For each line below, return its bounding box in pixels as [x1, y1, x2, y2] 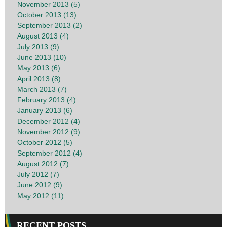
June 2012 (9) [17, 181, 62, 190]
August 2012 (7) [17, 160, 69, 168]
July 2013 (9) [17, 43, 59, 51]
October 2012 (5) [17, 138, 72, 147]
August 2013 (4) [17, 32, 69, 41]
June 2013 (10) [17, 53, 66, 62]
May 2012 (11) [17, 192, 64, 200]
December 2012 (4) [17, 117, 80, 126]
